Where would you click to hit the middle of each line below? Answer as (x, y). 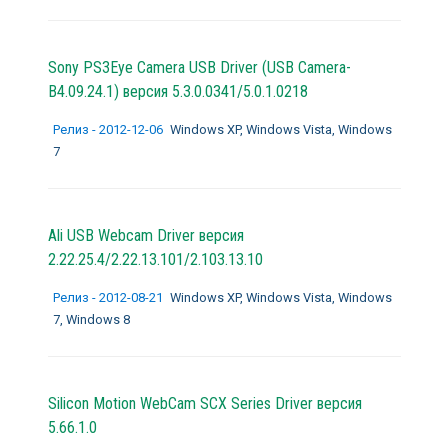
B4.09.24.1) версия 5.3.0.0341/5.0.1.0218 (177, 91)
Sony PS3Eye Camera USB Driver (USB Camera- (199, 67)
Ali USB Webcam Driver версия (145, 235)
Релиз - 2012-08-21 (109, 297)
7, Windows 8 (91, 319)
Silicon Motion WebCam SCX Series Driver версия (204, 403)
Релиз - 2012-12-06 (109, 129)
